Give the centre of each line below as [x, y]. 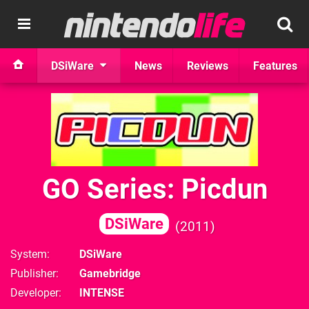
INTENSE [102, 293]
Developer [34, 293]
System [29, 254]
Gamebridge [110, 273]
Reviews [208, 66]
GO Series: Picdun [154, 189]
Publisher [33, 273]
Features [275, 66]
